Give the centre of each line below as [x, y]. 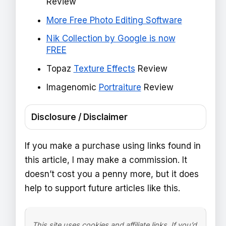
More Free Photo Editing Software [114, 20]
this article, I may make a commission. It [106, 160]
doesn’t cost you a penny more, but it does [112, 174]
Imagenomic [72, 87]
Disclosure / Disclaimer [79, 117]
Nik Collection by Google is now [111, 39]
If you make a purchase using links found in [113, 146]
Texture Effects [104, 68]
